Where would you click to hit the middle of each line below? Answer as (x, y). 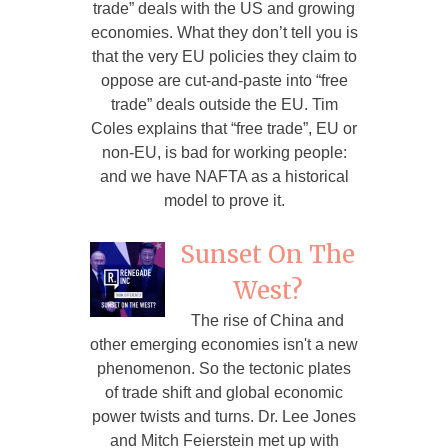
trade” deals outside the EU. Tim (224, 104)
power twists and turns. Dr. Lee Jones (224, 416)
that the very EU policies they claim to (224, 56)
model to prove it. (224, 200)
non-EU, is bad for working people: (224, 152)
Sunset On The (267, 254)
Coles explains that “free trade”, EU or (224, 128)
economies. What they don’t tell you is (224, 32)
